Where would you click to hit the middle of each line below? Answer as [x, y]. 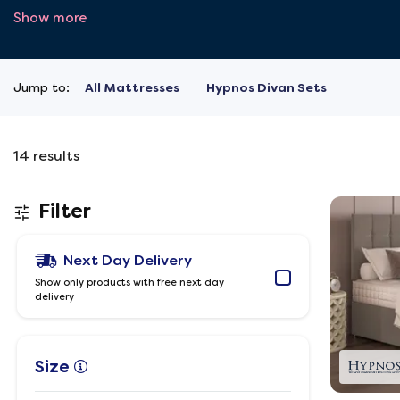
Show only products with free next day [129, 283]
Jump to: [42, 87]
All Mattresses [132, 88]
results [54, 156]
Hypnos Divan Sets [267, 88]
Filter [62, 211]
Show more [50, 18]
